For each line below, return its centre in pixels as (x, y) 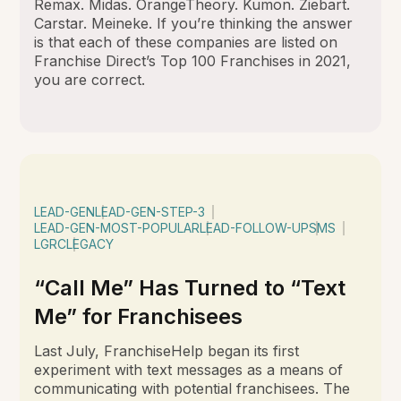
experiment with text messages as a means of (189, 369)
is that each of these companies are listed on (186, 42)
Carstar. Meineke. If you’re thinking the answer (194, 23)
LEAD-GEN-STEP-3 (150, 211)
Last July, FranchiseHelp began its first (167, 350)
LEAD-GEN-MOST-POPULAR (117, 227)
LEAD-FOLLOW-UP (255, 227)
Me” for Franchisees (139, 316)
